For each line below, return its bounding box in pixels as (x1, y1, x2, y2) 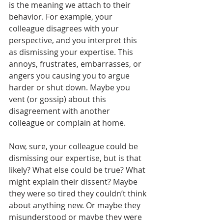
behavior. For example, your (9, 11, 114, 22)
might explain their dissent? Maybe (9, 176, 139, 187)
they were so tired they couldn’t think (9, 188, 148, 199)
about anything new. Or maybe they (9, 199, 142, 211)
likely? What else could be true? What (9, 164, 147, 175)
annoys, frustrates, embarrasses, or (9, 58, 143, 69)
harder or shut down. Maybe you (9, 82, 132, 93)
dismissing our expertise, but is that (9, 152, 143, 164)
